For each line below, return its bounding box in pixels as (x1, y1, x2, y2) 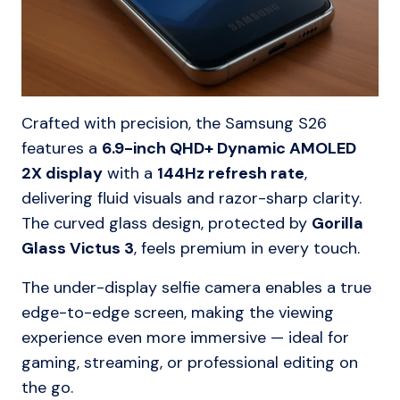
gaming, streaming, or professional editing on (21, 352, 358, 374)
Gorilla (312, 212, 363, 235)
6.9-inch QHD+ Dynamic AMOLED (102, 137, 356, 160)
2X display (21, 162, 103, 185)
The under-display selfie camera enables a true (21, 277, 371, 299)
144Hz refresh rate (157, 162, 304, 185)
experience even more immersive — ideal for (21, 327, 349, 349)
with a (103, 162, 157, 185)
